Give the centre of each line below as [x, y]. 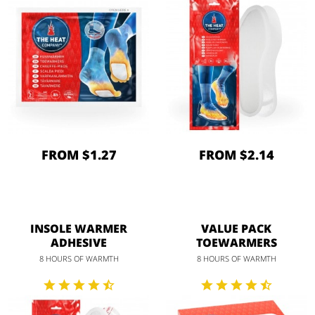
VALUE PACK [236, 229]
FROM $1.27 [79, 155]
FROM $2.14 [236, 155]
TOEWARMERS [236, 243]
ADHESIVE [79, 243]
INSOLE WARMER [79, 229]
